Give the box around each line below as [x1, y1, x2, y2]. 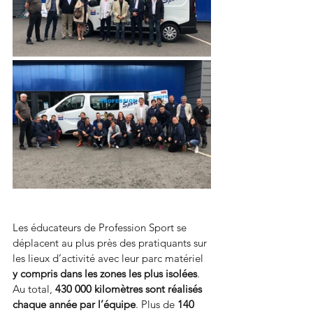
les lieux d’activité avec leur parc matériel [13, 251, 206, 265]
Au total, [13, 282, 55, 296]
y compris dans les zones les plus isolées [13, 266, 197, 280]
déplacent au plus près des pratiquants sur [13, 235, 210, 249]
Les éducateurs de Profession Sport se [13, 220, 189, 234]
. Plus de [136, 297, 177, 311]
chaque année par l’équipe [13, 297, 136, 311]
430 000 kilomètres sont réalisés [55, 282, 205, 296]
